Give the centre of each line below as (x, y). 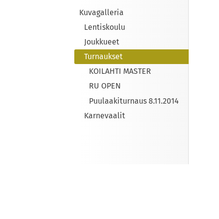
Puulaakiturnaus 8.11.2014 (134, 101)
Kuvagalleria (101, 12)
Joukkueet (102, 42)
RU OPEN (105, 86)
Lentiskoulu (105, 27)
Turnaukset (103, 57)
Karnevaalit (105, 115)
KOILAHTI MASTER (120, 71)
